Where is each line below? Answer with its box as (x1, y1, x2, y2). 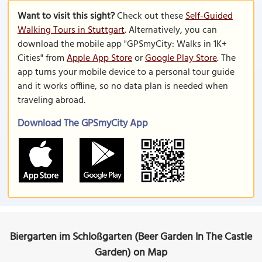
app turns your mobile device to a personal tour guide (18, 65, 235, 80)
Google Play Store (145, 51, 217, 66)
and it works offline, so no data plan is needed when (18, 79, 228, 94)
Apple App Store (67, 51, 132, 66)
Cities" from (18, 51, 67, 66)
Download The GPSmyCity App (18, 116, 148, 132)
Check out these (115, 9, 185, 24)
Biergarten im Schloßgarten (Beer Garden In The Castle (10, 229, 252, 246)
